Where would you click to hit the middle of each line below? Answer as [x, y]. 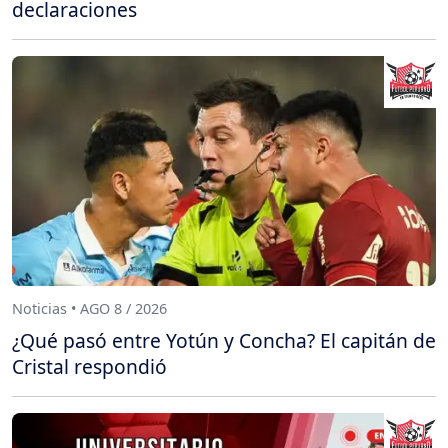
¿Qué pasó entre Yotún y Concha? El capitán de [224, 340]
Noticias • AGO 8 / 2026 [89, 309]
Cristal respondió [89, 366]
